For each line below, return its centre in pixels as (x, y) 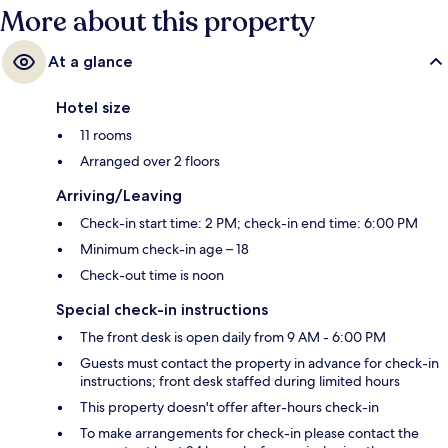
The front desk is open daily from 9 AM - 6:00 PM (233, 337)
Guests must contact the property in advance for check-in (259, 363)
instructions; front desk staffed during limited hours (240, 381)
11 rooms (106, 135)
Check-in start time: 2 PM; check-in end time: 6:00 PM (249, 223)
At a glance (90, 62)
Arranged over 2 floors (150, 161)
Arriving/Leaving (119, 196)
